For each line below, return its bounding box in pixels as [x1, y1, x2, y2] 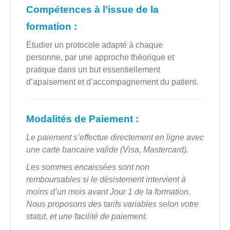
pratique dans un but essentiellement [26, 65, 160, 74]
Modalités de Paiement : [26, 113, 139, 125]
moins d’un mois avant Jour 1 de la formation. [26, 187, 190, 197]
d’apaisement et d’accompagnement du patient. [26, 78, 198, 87]
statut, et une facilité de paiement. [26, 212, 147, 221]
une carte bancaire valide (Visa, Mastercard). [26, 145, 188, 155]
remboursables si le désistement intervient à [26, 175, 186, 184]
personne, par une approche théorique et [26, 53, 174, 62]
